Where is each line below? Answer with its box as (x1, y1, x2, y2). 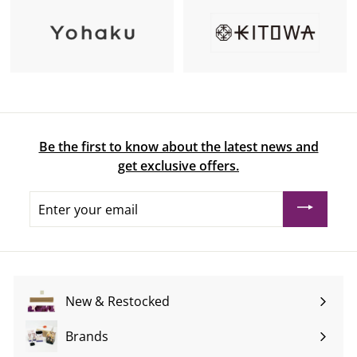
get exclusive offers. (118, 157, 239, 175)
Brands (65, 328, 108, 346)
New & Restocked (65, 292, 170, 311)
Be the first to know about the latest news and (38, 138, 319, 156)
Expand (29, 336, 74, 355)
